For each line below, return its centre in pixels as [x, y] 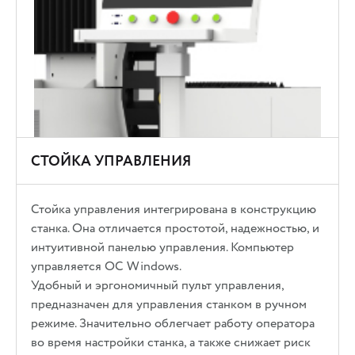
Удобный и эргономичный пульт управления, [158, 285]
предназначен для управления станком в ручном [169, 304]
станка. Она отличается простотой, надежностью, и [176, 228]
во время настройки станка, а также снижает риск [171, 342]
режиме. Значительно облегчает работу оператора [173, 323]
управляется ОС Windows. [107, 266]
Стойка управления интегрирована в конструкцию [174, 209]
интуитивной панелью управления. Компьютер [163, 247]
